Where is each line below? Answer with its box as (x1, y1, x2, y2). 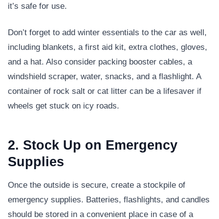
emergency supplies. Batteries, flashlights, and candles (8, 195, 210, 205)
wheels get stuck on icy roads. (8, 101, 119, 111)
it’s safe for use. (8, 1, 67, 11)
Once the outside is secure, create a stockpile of (8, 180, 185, 190)
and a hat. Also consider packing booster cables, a (8, 57, 192, 67)
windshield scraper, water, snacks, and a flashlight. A (8, 72, 201, 82)
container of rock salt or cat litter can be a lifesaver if (8, 87, 201, 96)
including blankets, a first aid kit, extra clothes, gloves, (8, 43, 207, 52)
